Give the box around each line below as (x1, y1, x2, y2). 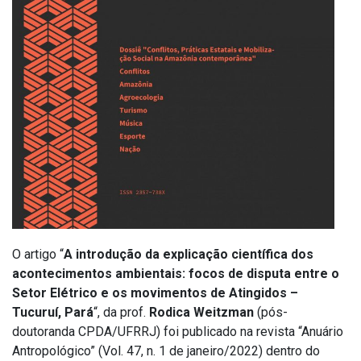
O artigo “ (12, 247, 64, 263)
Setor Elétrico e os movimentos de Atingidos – (12, 285, 298, 301)
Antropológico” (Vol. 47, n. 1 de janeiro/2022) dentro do (12, 343, 320, 359)
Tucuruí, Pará (12, 305, 93, 321)
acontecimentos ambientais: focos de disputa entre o (12, 266, 339, 282)
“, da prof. (93, 305, 149, 321)
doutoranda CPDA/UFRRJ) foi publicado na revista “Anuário (12, 324, 343, 340)
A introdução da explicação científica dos (64, 247, 313, 263)
